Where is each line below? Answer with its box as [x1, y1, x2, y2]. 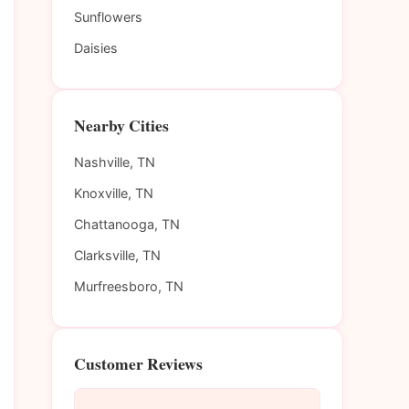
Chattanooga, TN [74, 216, 180, 233]
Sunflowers [74, 9, 142, 26]
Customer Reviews [74, 351, 203, 376]
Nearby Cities [74, 113, 169, 138]
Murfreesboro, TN [74, 278, 184, 295]
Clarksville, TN [74, 247, 161, 264]
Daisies [74, 40, 118, 57]
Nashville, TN [74, 154, 155, 171]
